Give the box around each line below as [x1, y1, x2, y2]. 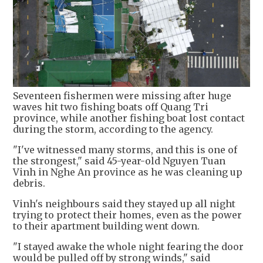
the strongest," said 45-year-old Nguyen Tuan [13, 154, 225, 167]
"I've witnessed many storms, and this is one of [13, 143, 237, 156]
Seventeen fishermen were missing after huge [13, 89, 231, 102]
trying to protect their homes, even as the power [13, 208, 242, 221]
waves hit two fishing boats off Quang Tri [13, 100, 208, 113]
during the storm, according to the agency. [13, 123, 213, 135]
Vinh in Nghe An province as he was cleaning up [13, 166, 242, 178]
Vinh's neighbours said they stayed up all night [13, 197, 235, 210]
